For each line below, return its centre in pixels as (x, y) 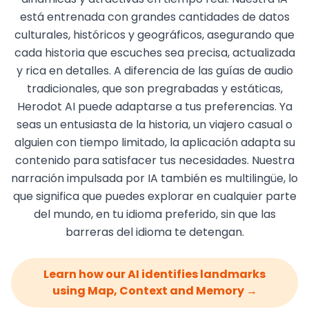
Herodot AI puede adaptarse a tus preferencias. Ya (154, 107)
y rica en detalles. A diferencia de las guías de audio (154, 71)
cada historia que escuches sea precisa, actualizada (154, 53)
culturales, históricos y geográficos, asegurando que (154, 35)
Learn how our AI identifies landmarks (154, 274)
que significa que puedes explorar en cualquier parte (154, 196)
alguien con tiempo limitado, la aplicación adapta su (154, 142)
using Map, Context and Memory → (154, 291)
